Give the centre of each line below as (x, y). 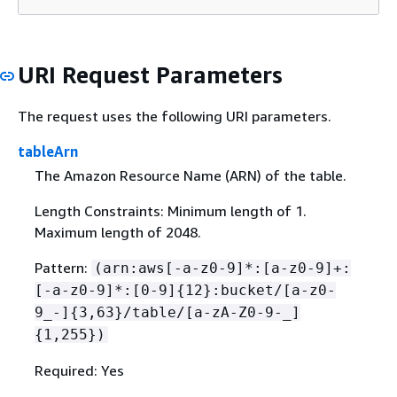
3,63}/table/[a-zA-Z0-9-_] (189, 313)
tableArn (48, 152)
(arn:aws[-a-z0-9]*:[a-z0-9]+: (222, 269)
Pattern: (62, 268)
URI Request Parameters (150, 74)
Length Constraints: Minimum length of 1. (170, 211)
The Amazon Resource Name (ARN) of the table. (190, 176)
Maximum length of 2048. (117, 233)
